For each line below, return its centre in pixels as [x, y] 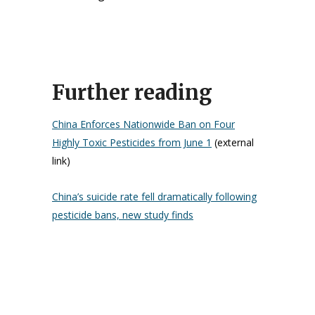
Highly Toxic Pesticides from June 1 [132, 142]
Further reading [132, 92]
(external [233, 142]
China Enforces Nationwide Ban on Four [143, 124]
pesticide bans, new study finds [123, 215]
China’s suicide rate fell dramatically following [154, 197]
